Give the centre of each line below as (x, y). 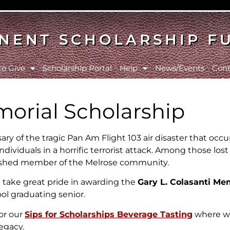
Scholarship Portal (77, 68)
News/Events (180, 68)
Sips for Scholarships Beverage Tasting (109, 214)
